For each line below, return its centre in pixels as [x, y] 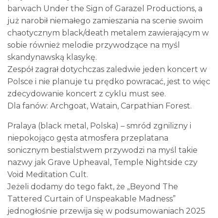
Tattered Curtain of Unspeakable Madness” [91, 199]
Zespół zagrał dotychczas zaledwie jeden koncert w [107, 69]
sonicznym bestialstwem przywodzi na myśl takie [102, 150]
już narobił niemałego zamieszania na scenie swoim [105, 20]
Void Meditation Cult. [48, 174]
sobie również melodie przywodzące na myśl [94, 45]
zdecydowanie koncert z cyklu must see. [87, 93]
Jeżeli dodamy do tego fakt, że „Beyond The [93, 186]
